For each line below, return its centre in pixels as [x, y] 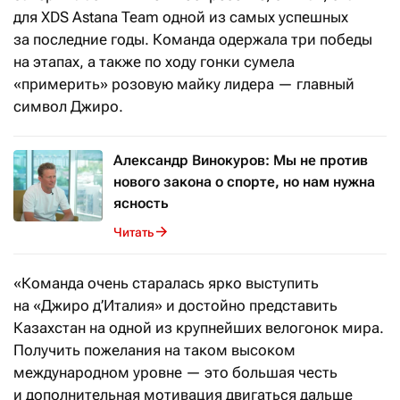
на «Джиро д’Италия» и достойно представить [175, 305]
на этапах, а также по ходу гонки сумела [154, 62]
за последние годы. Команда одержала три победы [193, 39]
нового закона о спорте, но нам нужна [244, 182]
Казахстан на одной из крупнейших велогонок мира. [199, 328]
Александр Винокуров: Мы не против [241, 160]
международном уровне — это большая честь [175, 372]
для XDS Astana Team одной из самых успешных [181, 17]
